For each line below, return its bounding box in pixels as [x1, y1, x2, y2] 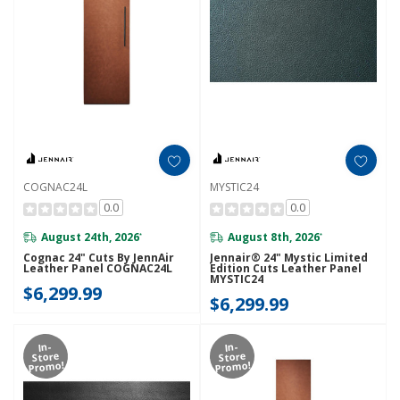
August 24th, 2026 [41, 229, 140, 245]
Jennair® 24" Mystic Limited [210, 250, 369, 266]
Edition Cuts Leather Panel [210, 261, 362, 277]
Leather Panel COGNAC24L [23, 261, 173, 277]
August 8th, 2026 [228, 229, 321, 245]
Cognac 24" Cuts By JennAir [23, 250, 175, 266]
